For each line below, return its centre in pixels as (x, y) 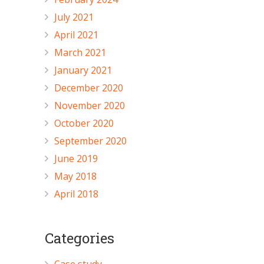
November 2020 (90, 105)
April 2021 (76, 34)
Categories (80, 238)
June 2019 (76, 158)
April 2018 (76, 194)
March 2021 (80, 52)
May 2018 (75, 176)
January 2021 (83, 70)
